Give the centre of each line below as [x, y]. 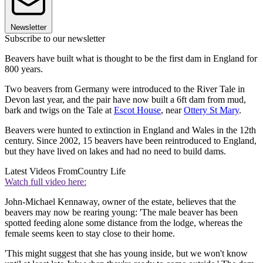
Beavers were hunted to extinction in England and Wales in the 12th [130, 130]
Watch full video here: [45, 181]
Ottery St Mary [211, 110]
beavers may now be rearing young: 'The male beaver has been [121, 212]
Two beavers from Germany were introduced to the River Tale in [125, 89]
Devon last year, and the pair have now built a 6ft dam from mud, [125, 99]
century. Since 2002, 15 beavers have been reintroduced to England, [131, 140]
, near [172, 110]
